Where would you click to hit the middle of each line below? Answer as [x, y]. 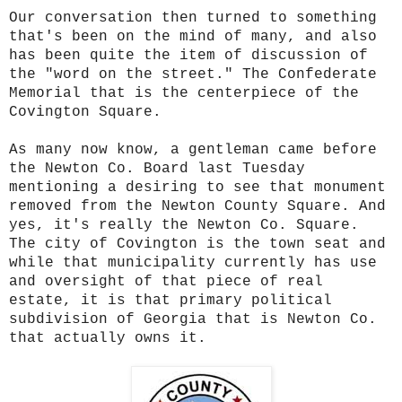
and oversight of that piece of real [166, 281]
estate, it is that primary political [170, 300]
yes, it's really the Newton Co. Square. [184, 225]
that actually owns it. [112, 338]
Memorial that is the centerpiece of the [184, 93]
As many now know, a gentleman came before [193, 149]
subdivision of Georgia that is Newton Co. [193, 319]
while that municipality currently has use [193, 262]
